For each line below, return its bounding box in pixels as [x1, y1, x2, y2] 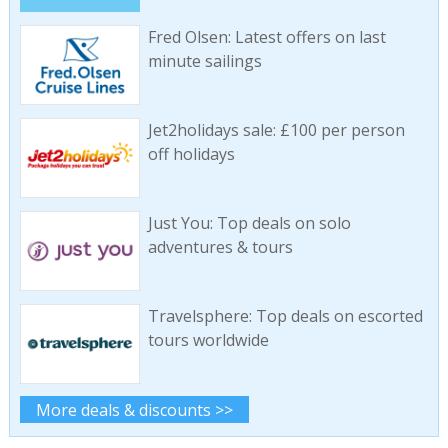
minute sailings [147, 50, 262, 73]
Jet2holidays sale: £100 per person [147, 119, 405, 142]
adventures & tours [147, 235, 293, 258]
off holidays [147, 143, 235, 166]
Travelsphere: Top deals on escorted [147, 304, 423, 327]
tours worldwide [147, 328, 269, 351]
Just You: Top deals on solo [147, 211, 351, 234]
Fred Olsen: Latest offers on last [147, 26, 386, 49]
